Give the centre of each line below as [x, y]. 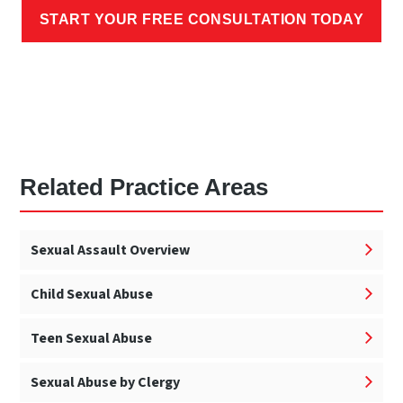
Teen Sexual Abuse [92, 338]
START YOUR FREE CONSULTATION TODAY [201, 19]
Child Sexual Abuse [92, 294]
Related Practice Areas [144, 187]
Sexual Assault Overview [111, 250]
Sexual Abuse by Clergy [106, 382]
